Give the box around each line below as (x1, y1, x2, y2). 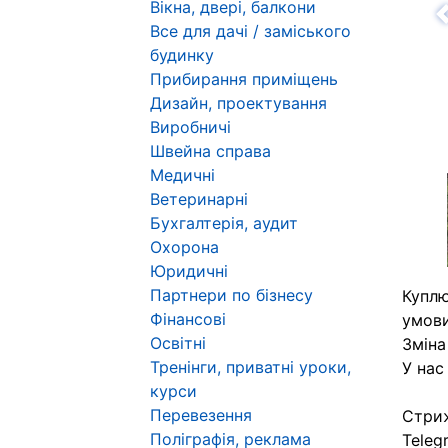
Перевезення (150, 405, 252, 425)
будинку (150, 45, 214, 65)
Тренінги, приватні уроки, (150, 357, 351, 377)
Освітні (150, 333, 206, 353)
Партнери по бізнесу (150, 285, 313, 305)
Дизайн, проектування (150, 93, 327, 113)
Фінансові (150, 309, 226, 329)
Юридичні (150, 261, 228, 281)
